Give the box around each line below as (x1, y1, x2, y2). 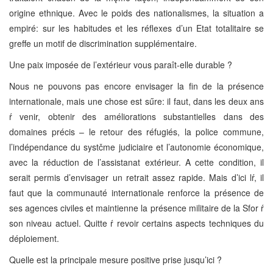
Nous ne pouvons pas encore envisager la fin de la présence (9, 79, 264, 92)
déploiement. (9, 232, 59, 244)
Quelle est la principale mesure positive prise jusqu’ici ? (9, 253, 222, 266)
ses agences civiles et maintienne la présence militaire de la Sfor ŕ (9, 201, 264, 214)
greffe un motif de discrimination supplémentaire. (9, 37, 197, 49)
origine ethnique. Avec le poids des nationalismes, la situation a (9, 6, 264, 19)
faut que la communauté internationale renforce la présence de (9, 186, 264, 199)
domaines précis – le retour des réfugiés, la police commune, (9, 125, 264, 138)
